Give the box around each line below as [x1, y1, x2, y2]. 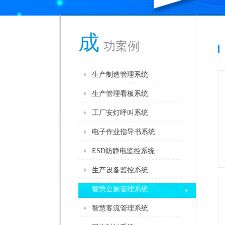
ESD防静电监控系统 [92, 147, 155, 155]
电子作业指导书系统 [92, 128, 155, 136]
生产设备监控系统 [92, 166, 148, 174]
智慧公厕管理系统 [92, 185, 148, 193]
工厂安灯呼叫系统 [92, 109, 148, 117]
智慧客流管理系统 [92, 204, 148, 212]
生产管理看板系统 [92, 90, 148, 97]
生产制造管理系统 [92, 71, 148, 78]
